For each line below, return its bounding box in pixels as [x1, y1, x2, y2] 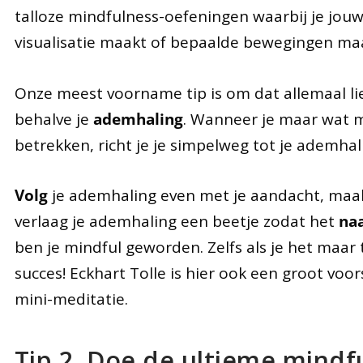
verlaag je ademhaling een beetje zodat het [14, 211, 339, 233]
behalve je [14, 108, 93, 130]
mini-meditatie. [14, 288, 128, 310]
